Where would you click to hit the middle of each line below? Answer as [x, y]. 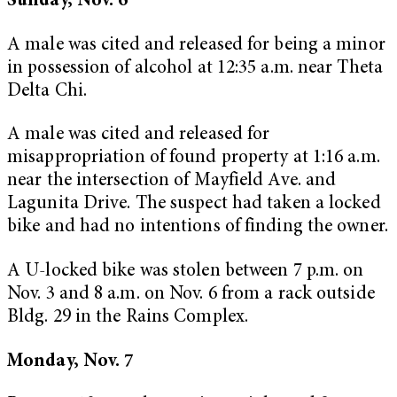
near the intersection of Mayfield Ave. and [172, 182]
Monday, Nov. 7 [71, 362]
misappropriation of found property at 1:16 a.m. [194, 159]
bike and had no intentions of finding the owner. [198, 228]
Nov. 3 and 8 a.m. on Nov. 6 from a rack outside [191, 295]
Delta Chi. [47, 91]
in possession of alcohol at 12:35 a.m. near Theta [195, 68]
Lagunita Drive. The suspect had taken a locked [194, 205]
